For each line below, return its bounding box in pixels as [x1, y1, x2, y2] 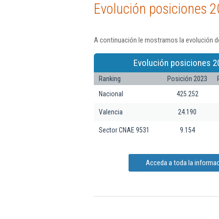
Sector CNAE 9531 [99, 126, 150, 134]
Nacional [99, 89, 123, 98]
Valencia [99, 108, 123, 116]
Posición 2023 [167, 74, 207, 83]
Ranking [99, 74, 121, 83]
